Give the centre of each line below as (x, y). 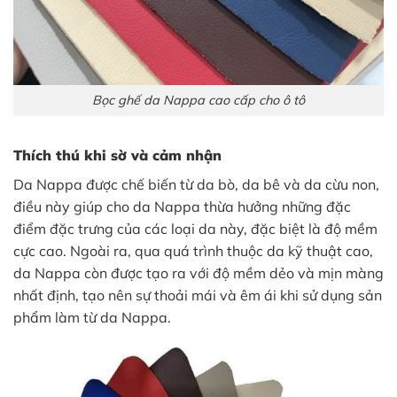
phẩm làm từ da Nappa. (92, 317)
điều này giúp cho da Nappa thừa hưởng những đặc (182, 206)
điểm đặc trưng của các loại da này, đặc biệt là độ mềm (195, 228)
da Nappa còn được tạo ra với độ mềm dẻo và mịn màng (198, 272)
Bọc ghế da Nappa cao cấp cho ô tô (198, 100)
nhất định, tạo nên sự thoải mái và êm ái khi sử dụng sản (198, 295)
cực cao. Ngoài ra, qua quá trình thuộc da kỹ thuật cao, (193, 250)
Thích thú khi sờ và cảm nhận (117, 155)
